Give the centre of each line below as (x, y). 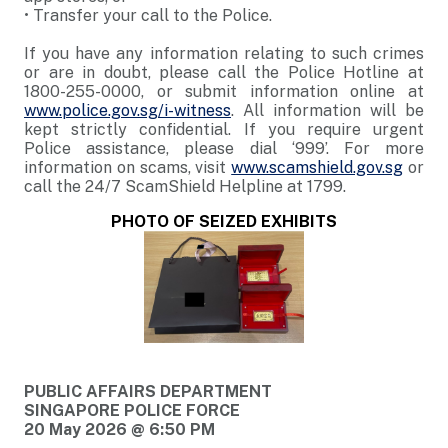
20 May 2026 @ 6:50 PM (119, 429)
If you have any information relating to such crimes (224, 53)
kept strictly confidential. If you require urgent (224, 129)
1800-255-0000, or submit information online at (224, 91)
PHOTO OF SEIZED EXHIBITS (224, 221)
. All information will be (327, 110)
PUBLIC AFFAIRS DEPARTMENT (148, 391)
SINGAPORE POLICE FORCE (132, 410)
